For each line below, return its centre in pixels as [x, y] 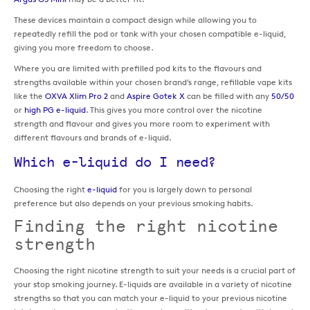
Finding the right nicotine [146, 226]
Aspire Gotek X [156, 95]
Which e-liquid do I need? [115, 162]
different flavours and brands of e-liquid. [93, 137]
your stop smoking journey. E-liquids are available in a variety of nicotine [153, 284]
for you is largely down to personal [184, 189]
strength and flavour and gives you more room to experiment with [142, 123]
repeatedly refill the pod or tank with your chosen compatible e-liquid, [150, 33]
